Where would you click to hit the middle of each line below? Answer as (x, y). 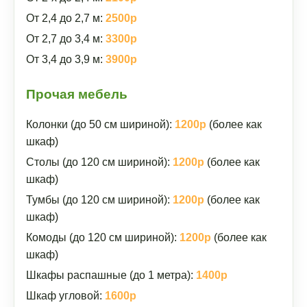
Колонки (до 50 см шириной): (100, 124)
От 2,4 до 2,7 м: (66, 18)
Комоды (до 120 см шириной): (103, 237)
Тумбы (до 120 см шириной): (99, 200)
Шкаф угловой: (65, 296)
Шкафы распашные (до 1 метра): (111, 275)
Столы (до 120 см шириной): (99, 162)
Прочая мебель (77, 94)
